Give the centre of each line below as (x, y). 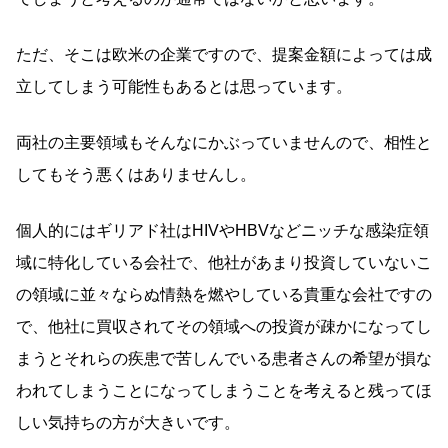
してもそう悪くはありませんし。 (136, 174)
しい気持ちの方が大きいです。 (128, 422)
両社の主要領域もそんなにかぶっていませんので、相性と (224, 142)
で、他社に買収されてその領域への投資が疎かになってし (224, 326)
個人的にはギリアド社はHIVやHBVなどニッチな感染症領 (222, 230)
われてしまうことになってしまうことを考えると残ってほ (224, 390)
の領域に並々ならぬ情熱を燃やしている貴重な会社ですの (224, 294)
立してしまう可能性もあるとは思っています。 (184, 86)
